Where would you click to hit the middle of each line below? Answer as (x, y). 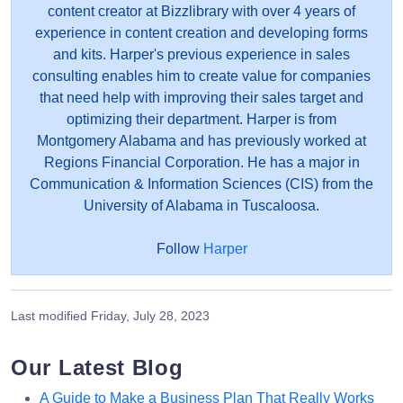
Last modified (51, 315)
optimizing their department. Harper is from (201, 119)
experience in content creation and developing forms (201, 32)
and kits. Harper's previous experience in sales (201, 54)
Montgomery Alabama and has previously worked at (201, 140)
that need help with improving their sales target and (201, 97)
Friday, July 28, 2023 (150, 315)
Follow (179, 248)
